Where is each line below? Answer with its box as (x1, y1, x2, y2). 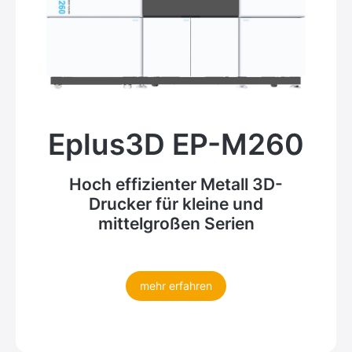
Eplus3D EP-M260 (48, 126, 304, 162)
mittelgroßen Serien (97, 213, 255, 233)
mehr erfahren (140, 278, 212, 292)
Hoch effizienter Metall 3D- (69, 174, 283, 194)
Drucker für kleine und (89, 193, 263, 214)
